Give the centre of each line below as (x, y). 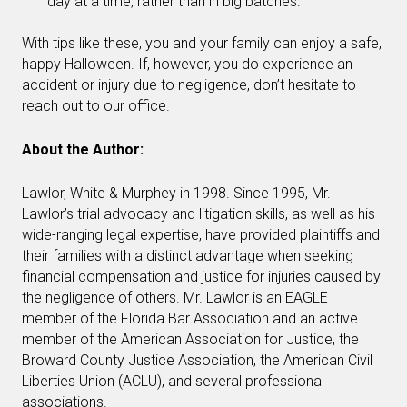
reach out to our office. (96, 106)
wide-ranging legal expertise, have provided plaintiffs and (201, 235)
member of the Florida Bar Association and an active (190, 319)
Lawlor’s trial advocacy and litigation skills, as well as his (199, 214)
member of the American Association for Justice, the (190, 340)
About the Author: (83, 150)
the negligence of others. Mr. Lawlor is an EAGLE (175, 298)
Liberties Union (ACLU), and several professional (173, 382)
